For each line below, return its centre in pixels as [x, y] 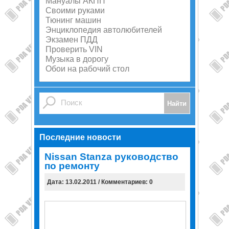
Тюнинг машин [73, 20]
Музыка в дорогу [77, 59]
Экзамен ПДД [71, 40]
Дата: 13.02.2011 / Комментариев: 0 [100, 182]
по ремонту [72, 166]
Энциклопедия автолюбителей [104, 30]
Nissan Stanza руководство [111, 157]
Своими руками [75, 10]
